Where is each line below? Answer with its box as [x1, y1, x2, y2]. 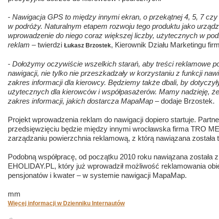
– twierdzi [30, 41, 64, 49]
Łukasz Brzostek [64, 42, 111, 49]
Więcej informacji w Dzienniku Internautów [8, 200, 125, 207]
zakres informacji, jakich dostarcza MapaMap [8, 97, 153, 105]
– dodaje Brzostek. [153, 97, 215, 105]
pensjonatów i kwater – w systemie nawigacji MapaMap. [8, 172, 187, 179]
